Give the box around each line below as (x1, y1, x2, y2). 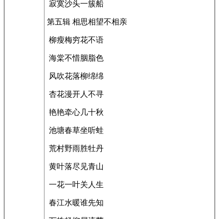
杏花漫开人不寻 (47, 90, 104, 98)
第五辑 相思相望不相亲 (47, 18, 127, 26)
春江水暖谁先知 (47, 198, 104, 207)
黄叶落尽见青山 (47, 162, 104, 171)
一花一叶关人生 (47, 180, 104, 189)
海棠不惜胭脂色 (47, 54, 104, 62)
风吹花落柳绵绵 (47, 72, 104, 80)
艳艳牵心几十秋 (47, 108, 104, 116)
